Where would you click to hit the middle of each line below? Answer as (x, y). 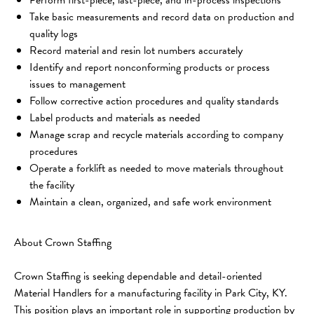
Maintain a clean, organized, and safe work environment (150, 202)
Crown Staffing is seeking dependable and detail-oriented (139, 276)
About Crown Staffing (63, 242)
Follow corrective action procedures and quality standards (154, 101)
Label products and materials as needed (115, 117)
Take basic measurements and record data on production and (163, 16)
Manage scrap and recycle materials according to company (158, 134)
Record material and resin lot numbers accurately (136, 50)
